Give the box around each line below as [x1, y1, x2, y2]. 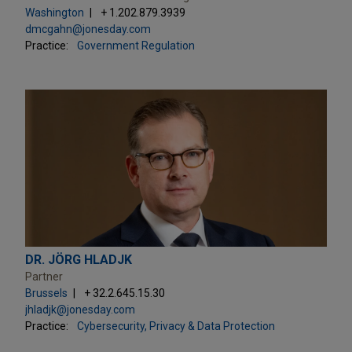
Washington [25, 5, 84, 19]
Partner [25, 269, 63, 283]
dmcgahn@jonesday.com [25, 22, 151, 35]
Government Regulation [77, 38, 195, 52]
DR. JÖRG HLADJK [25, 251, 132, 267]
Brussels [25, 286, 68, 299]
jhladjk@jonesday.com [25, 302, 135, 316]
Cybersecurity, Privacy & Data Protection [77, 319, 275, 332]
